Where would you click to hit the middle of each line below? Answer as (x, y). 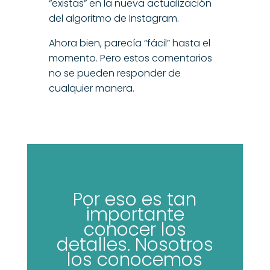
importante (135, 214)
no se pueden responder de (115, 73)
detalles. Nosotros (135, 244)
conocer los (135, 229)
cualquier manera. (91, 88)
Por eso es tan (135, 199)
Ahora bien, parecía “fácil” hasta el (129, 43)
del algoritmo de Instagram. (114, 18)
